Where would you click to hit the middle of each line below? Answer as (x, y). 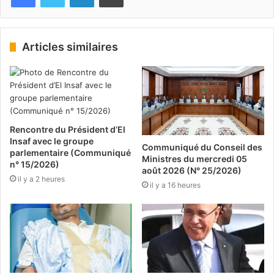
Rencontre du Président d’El (68, 129)
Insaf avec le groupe (52, 141)
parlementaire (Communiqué (70, 153)
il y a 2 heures (41, 179)
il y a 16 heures (175, 185)
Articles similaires (70, 47)
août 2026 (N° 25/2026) (192, 170)
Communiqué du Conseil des (202, 147)
